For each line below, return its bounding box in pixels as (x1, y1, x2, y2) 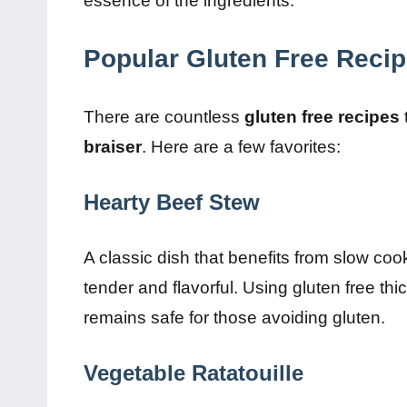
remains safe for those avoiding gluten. (84, 307, 385, 327)
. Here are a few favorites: (142, 136, 341, 156)
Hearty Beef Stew (84, 189, 260, 214)
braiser (84, 136, 142, 156)
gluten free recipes (244, 106, 400, 126)
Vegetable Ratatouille (84, 360, 303, 385)
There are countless (84, 106, 244, 126)
